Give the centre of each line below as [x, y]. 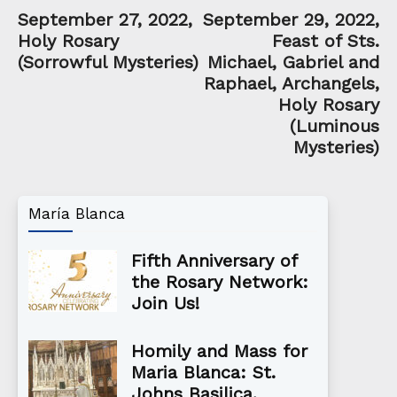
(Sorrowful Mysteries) [108, 62]
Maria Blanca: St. [203, 373]
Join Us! [165, 304]
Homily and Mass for [219, 351]
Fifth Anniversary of [214, 261]
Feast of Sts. [326, 41]
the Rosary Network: [220, 282]
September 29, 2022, [291, 20]
